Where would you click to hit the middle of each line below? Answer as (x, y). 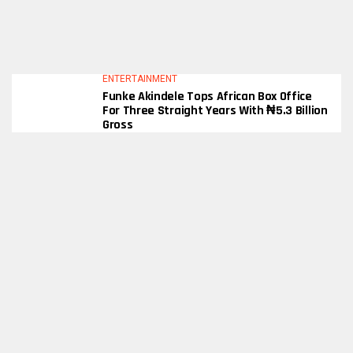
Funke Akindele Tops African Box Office (207, 97)
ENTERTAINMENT (140, 79)
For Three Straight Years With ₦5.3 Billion (215, 111)
